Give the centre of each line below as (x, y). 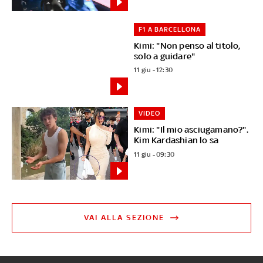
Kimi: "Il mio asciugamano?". (191, 130)
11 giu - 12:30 (154, 70)
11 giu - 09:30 (154, 155)
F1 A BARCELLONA (170, 29)
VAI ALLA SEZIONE (124, 218)
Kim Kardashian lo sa (176, 140)
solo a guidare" (165, 56)
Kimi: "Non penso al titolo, (187, 45)
